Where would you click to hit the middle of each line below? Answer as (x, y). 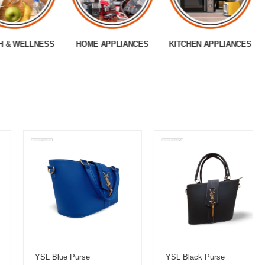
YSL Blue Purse (43, 257)
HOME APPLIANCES (112, 44)
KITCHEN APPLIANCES (210, 44)
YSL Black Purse (176, 257)
